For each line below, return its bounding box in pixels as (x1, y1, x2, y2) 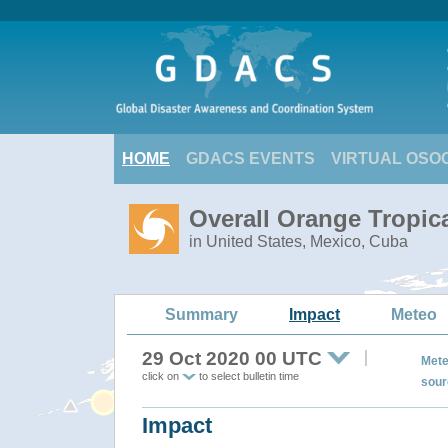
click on (142, 370, 182, 382)
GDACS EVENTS (186, 150, 315, 167)
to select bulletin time (196, 370, 299, 382)
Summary (165, 305, 238, 323)
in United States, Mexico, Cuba (189, 233, 408, 250)
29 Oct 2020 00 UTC (142, 348, 322, 369)
